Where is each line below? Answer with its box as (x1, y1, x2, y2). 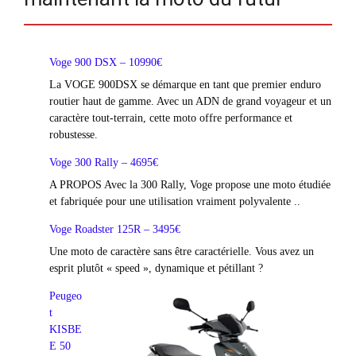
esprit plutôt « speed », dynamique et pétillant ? (49, 262, 263, 274)
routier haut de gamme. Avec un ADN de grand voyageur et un (49, 95, 331, 107)
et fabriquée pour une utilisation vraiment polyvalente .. (49, 195, 300, 207)
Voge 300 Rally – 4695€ (49, 157, 158, 168)
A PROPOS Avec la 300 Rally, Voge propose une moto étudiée (49, 179, 331, 191)
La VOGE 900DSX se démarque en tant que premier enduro (49, 79, 321, 91)
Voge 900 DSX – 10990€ (49, 56, 162, 68)
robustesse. (49, 129, 98, 141)
